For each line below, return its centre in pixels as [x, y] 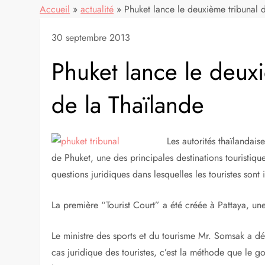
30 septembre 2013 [91, 38]
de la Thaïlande [128, 105]
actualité [97, 9]
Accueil [55, 9]
